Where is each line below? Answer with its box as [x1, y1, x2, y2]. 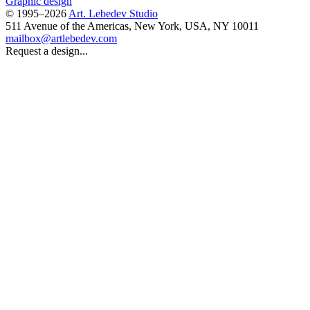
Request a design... [6, 44, 88, 57]
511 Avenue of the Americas [6, 19, 129, 32]
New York [134, 19, 179, 32]
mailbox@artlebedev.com [6, 32, 117, 44]
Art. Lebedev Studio [69, 7, 158, 19]
